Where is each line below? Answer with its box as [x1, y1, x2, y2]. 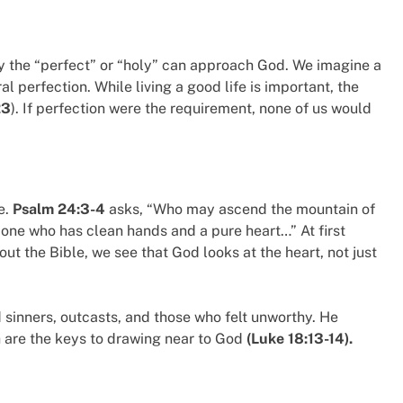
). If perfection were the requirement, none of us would [11, 99, 372, 117]
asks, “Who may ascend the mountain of [105, 201, 375, 219]
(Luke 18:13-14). [246, 330, 353, 348]
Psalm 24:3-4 [13, 201, 105, 219]
